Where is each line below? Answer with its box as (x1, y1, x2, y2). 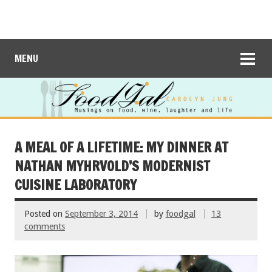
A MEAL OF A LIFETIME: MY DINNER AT (15, 137, 228, 157)
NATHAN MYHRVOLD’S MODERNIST (15, 156, 210, 175)
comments (24, 222, 65, 232)
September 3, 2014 (65, 209, 138, 219)
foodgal (165, 209, 195, 219)
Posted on (24, 209, 65, 219)
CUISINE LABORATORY (15, 175, 137, 194)
